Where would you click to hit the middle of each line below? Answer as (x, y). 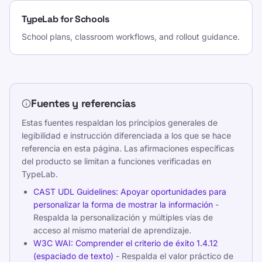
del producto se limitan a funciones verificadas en (116, 161)
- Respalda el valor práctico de (173, 256)
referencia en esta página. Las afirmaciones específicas (128, 148)
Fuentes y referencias (83, 103)
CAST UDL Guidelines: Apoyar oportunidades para (130, 192)
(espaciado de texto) (73, 256)
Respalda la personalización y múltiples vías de (123, 217)
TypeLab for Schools (65, 19)
